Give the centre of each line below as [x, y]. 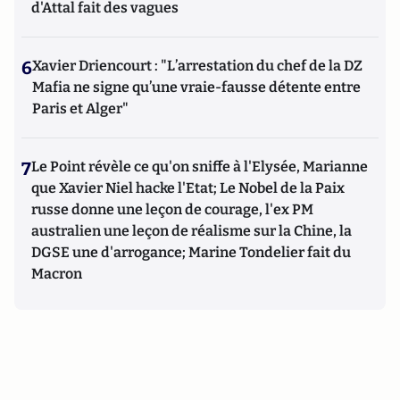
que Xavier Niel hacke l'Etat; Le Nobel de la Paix [188, 188]
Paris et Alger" [80, 109]
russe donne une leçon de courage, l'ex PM [172, 210]
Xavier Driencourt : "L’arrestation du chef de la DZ [197, 66]
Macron [57, 274]
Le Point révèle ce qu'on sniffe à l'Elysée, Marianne [200, 167]
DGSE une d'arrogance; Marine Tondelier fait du [191, 253]
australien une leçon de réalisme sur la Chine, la [192, 231]
